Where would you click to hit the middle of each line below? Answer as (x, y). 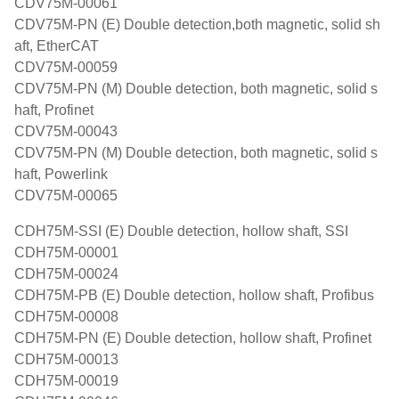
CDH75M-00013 (66, 359)
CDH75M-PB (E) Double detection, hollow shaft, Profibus (194, 295)
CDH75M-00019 (66, 381)
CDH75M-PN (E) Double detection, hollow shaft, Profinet (193, 338)
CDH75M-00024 (66, 274)
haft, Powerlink (61, 174)
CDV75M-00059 (66, 67)
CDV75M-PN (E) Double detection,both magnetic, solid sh (197, 24)
